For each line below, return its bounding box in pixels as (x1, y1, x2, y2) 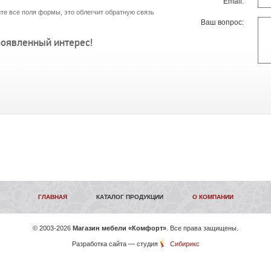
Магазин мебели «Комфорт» (73, 224, 166, 232)
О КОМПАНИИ (192, 194, 233, 200)
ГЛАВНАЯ (38, 194, 67, 200)
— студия (126, 240, 160, 247)
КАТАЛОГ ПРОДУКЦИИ (96, 194, 163, 200)
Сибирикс (169, 240, 200, 247)
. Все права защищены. (166, 224, 238, 232)
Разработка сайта (71, 240, 126, 247)
